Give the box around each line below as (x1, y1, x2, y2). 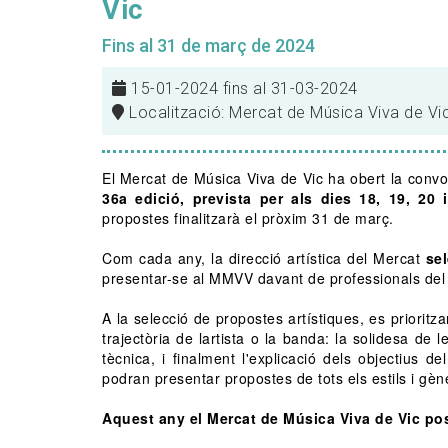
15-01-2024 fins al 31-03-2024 (126, 79, 358, 99)
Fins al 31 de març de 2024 (102, 35, 315, 57)
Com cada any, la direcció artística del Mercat (102, 248, 426, 269)
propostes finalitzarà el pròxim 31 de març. (102, 208, 394, 229)
